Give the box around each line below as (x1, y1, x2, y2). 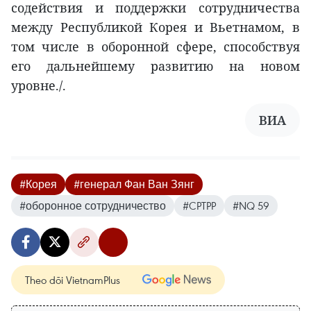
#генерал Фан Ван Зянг (74, 177, 194, 192)
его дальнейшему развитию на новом (11, 58, 300, 75)
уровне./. (11, 77, 66, 94)
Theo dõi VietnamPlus (25, 273, 120, 287)
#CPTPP (183, 199, 216, 213)
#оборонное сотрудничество (19, 199, 166, 213)
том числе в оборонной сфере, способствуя (11, 38, 300, 56)
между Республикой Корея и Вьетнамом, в (11, 19, 300, 36)
